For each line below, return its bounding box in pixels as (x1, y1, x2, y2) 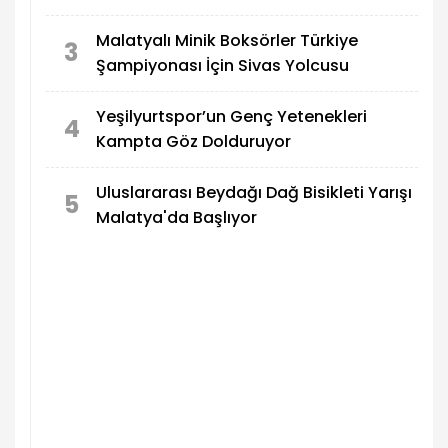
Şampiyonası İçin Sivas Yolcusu (96, 54, 349, 78)
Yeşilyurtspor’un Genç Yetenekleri (96, 105, 367, 129)
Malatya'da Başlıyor (96, 206, 257, 230)
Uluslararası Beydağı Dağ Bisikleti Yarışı (96, 181, 412, 205)
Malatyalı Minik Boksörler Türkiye (96, 29, 358, 53)
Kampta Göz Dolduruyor (96, 130, 291, 154)
